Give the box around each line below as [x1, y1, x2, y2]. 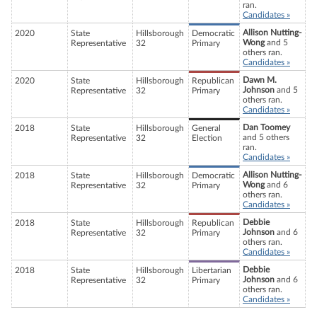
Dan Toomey [243, 123, 290, 132]
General [192, 124, 221, 133]
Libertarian [192, 266, 231, 275]
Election [192, 134, 222, 143]
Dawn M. [243, 76, 277, 85]
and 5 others [243, 133, 289, 142]
